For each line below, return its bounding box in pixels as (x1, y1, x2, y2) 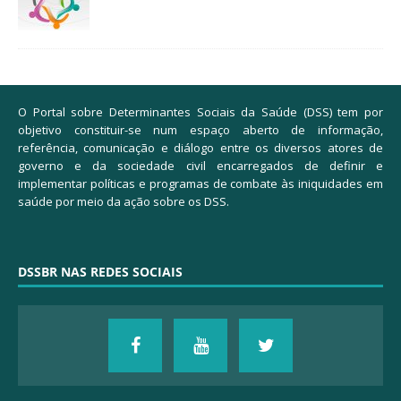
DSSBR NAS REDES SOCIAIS (18, 263, 183, 281)
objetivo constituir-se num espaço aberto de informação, (18, 122, 383, 139)
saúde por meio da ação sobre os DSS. (18, 193, 229, 210)
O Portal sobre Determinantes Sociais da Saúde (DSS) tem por (18, 104, 383, 121)
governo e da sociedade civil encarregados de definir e (18, 158, 383, 175)
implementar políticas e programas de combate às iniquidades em (18, 175, 383, 192)
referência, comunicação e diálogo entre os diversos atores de (18, 140, 383, 157)
